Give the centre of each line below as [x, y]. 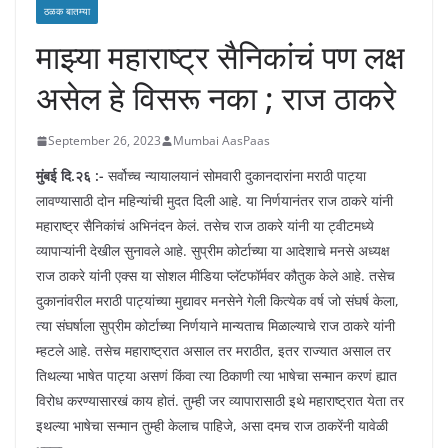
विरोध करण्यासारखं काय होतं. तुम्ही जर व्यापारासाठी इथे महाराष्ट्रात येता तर [220, 401]
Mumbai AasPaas [221, 141]
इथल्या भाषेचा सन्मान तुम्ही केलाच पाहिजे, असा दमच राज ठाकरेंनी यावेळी [212, 426]
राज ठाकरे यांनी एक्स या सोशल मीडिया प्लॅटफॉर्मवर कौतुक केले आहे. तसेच [215, 276]
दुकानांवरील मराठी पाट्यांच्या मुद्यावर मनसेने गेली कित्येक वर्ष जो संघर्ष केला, [217, 301]
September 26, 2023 [104, 141]
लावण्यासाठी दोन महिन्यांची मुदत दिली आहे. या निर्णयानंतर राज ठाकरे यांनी [214, 201]
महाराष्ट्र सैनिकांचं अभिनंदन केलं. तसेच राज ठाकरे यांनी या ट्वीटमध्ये [205, 226]
